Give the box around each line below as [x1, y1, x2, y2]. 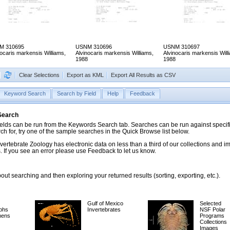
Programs [200, 213, 224, 219]
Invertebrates [87, 206, 121, 213]
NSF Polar [200, 206, 225, 213]
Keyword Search [4, 90, 46, 97]
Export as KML [67, 72, 104, 79]
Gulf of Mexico [87, 200, 123, 207]
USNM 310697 [163, 44, 200, 50]
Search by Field [57, 90, 96, 97]
